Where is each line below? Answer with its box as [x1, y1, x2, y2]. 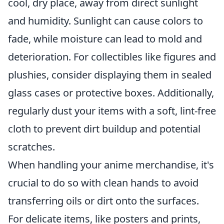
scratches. [8, 140, 55, 153]
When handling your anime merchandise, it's [8, 158, 214, 171]
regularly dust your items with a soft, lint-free [8, 104, 216, 117]
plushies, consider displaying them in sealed [8, 68, 211, 81]
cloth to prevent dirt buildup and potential [8, 122, 200, 135]
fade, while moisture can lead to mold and [8, 32, 202, 45]
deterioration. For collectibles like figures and [8, 50, 216, 63]
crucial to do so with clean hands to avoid [8, 176, 198, 189]
